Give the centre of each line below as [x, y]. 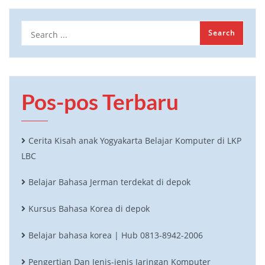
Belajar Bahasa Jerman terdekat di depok [109, 182]
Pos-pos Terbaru [100, 101]
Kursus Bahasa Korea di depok [89, 208]
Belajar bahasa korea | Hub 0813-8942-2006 [116, 235]
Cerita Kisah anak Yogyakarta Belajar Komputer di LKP [135, 140]
